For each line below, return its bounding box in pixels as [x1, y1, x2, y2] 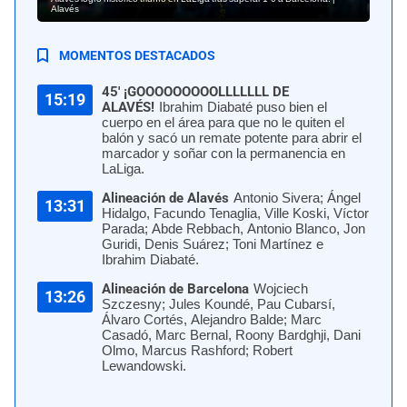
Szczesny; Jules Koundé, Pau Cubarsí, [102, 295, 335, 313]
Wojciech [253, 280, 308, 297]
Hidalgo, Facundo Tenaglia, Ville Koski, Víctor [102, 204, 369, 222]
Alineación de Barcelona [102, 280, 249, 297]
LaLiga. [102, 160, 144, 177]
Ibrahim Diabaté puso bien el [159, 98, 327, 115]
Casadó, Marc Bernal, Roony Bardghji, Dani [102, 326, 361, 343]
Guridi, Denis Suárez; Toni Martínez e [102, 235, 323, 253]
